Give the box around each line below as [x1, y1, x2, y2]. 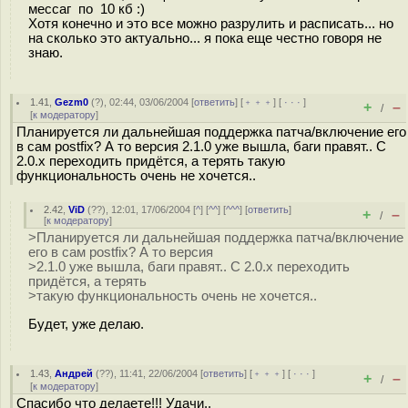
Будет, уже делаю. [28, 316, 144, 331]
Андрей [55, 368, 94, 379]
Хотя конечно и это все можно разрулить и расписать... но [28, 15, 393, 31]
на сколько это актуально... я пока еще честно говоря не [28, 30, 382, 46]
